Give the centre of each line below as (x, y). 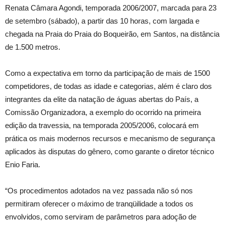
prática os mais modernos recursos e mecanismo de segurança (110, 138)
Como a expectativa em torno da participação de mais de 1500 (107, 73)
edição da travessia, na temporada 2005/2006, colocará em (102, 125)
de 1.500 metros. (33, 47)
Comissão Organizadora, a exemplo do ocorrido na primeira (103, 112)
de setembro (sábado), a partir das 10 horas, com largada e (102, 21)
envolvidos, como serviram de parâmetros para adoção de (101, 217)
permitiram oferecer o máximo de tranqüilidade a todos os (99, 204)
